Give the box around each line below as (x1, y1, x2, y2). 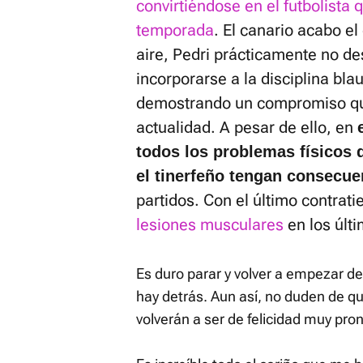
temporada (136, 19, 214, 40)
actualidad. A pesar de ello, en (136, 117, 357, 137)
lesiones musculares (136, 214, 284, 234)
